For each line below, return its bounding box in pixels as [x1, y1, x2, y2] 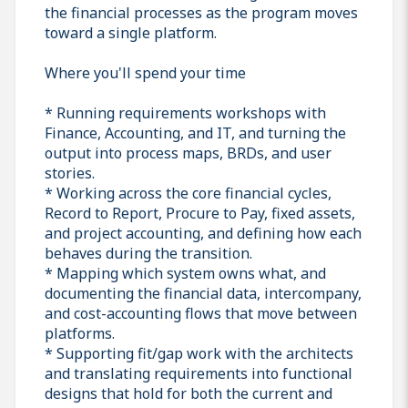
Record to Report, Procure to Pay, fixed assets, [45, 202, 355, 223]
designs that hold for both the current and [45, 382, 332, 403]
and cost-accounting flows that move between [45, 302, 357, 323]
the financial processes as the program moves [45, 2, 358, 23]
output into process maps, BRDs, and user [45, 142, 331, 163]
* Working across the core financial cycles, [45, 182, 331, 203]
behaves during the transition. [45, 242, 252, 263]
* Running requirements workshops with [45, 102, 326, 123]
